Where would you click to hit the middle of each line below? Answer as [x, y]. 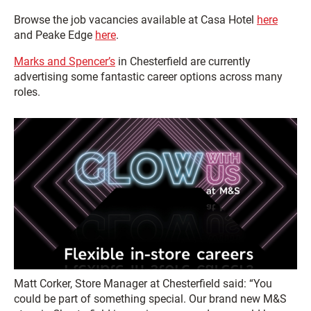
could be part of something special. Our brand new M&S [150, 299]
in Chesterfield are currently [183, 61]
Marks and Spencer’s [65, 61]
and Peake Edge [54, 35]
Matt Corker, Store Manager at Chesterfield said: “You [143, 283]
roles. [27, 92]
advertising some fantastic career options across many [148, 76]
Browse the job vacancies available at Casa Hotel [135, 19]
